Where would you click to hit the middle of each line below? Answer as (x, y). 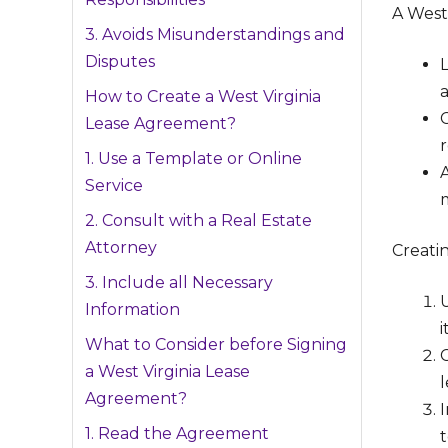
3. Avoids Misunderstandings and (215, 35)
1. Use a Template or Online (193, 159)
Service (114, 186)
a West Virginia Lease (167, 372)
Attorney (121, 248)
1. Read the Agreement (177, 434)
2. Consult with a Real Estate (198, 221)
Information (132, 310)
